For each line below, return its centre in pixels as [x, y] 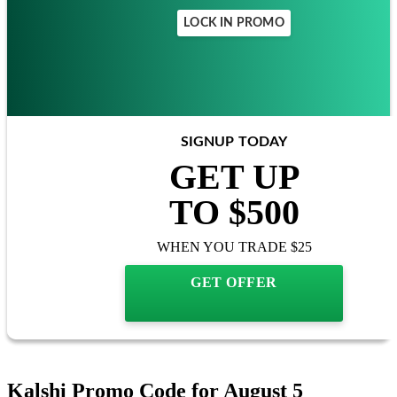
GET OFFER [234, 282]
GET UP [234, 176]
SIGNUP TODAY [234, 141]
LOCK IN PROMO [234, 23]
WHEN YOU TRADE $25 [234, 246]
